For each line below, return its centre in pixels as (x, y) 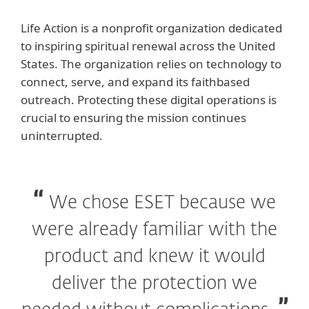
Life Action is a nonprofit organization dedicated (151, 28)
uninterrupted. (62, 135)
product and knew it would (154, 257)
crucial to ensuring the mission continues (133, 117)
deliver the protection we (154, 284)
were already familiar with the (154, 230)
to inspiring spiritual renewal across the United (148, 46)
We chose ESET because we (162, 203)
